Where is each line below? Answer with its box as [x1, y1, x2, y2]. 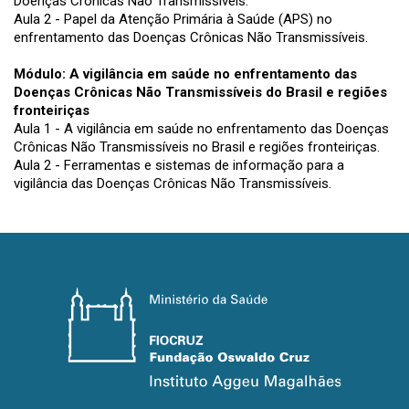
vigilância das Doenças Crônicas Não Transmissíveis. [14, 174, 331, 192]
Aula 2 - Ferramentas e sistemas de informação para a [14, 156, 344, 173]
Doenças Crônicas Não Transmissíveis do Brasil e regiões [14, 83, 387, 100]
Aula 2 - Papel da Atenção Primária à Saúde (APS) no [14, 10, 332, 27]
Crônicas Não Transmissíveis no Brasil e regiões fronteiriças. [14, 138, 380, 155]
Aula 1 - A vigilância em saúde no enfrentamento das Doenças [14, 120, 389, 137]
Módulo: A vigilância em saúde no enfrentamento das [14, 65, 357, 82]
